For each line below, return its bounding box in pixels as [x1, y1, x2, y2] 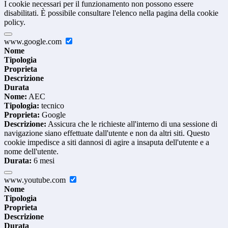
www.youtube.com [4, 176, 68, 185]
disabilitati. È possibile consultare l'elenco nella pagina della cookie [4, 9, 218, 18]
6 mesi [32, 156, 54, 165]
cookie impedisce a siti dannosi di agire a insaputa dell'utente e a [4, 138, 209, 147]
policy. [4, 18, 25, 27]
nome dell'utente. [4, 147, 59, 156]
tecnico [39, 101, 64, 110]
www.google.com [4, 37, 64, 46]
